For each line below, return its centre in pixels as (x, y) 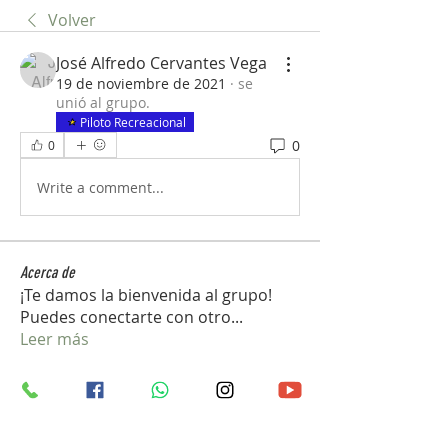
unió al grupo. (103, 102)
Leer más (54, 339)
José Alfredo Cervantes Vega (161, 63)
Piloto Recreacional (133, 122)
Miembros (47, 402)
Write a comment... (100, 187)
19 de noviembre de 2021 (141, 83)
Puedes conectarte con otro (125, 317)
